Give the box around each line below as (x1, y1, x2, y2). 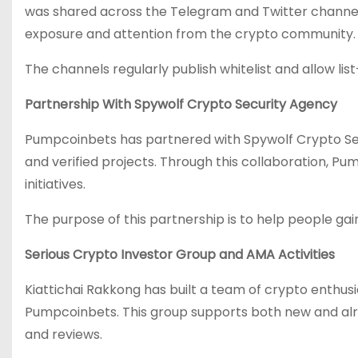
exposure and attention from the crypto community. (25, 25, 356, 43)
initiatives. (25, 175, 86, 193)
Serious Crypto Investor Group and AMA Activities (25, 245, 335, 264)
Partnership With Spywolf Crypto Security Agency (25, 95, 337, 113)
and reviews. (25, 325, 102, 344)
